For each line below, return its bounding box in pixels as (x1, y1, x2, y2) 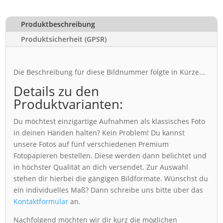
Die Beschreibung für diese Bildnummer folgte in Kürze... (13, 67, 206, 77)
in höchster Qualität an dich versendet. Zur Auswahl (13, 162, 189, 172)
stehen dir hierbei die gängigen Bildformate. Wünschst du (13, 173, 209, 183)
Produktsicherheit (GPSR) (21, 34, 107, 44)
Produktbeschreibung (21, 19, 96, 29)
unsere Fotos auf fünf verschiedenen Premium (13, 139, 169, 149)
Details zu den (13, 82, 100, 100)
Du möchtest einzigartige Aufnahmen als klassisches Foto (13, 116, 206, 126)
